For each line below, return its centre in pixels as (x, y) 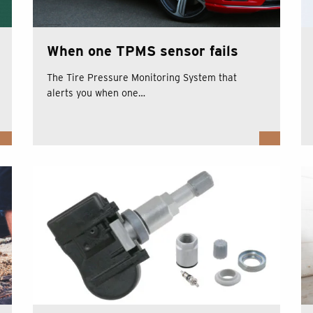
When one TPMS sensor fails (143, 51)
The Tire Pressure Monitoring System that (142, 78)
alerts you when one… (96, 93)
